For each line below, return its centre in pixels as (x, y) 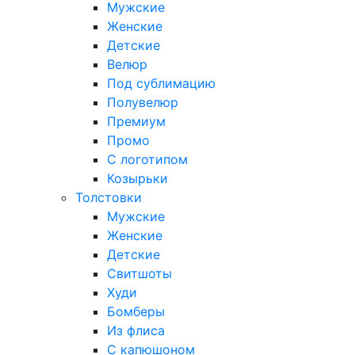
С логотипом (147, 159)
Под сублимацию (161, 83)
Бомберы (136, 311)
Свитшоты (139, 273)
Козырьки (137, 178)
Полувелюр (143, 102)
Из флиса (136, 330)
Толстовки (109, 197)
